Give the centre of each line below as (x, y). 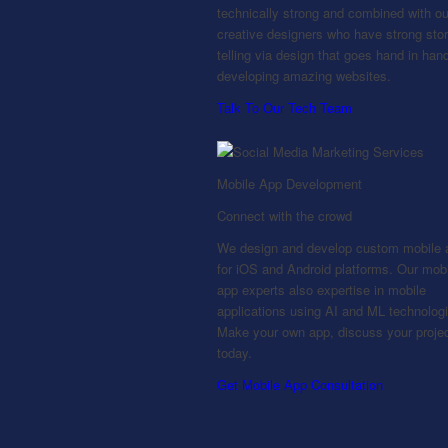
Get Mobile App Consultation (300, 384)
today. (234, 352)
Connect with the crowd (284, 215)
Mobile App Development (289, 183)
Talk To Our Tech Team (284, 108)
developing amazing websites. (304, 76)
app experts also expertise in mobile (321, 289)
